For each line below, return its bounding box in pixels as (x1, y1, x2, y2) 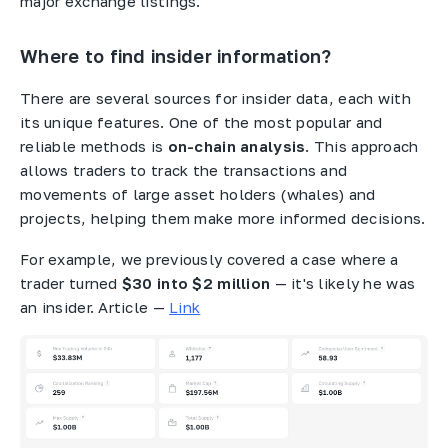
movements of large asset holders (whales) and (20, 185, 376, 204)
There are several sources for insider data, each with (20, 89, 411, 108)
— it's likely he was (270, 273, 416, 292)
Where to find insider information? (20, 44, 332, 67)
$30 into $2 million (121, 273, 271, 292)
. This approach (305, 137, 419, 156)
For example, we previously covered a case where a (20, 249, 399, 268)
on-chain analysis (167, 137, 306, 156)
